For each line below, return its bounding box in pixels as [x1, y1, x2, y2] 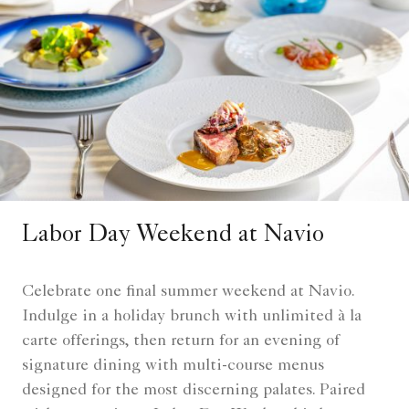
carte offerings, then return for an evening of [22, 332, 340, 350]
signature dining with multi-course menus [22, 357, 324, 374]
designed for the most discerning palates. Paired [22, 382, 365, 399]
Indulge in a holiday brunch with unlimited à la [22, 308, 362, 325]
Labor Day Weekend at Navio [22, 224, 324, 248]
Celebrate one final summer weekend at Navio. [22, 283, 354, 300]
